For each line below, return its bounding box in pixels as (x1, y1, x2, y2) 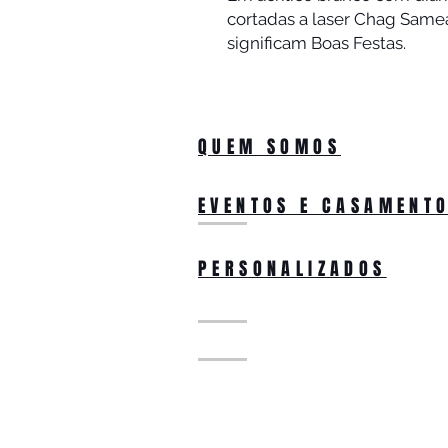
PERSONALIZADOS (198, 256, 387, 282)
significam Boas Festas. (227, 33, 406, 53)
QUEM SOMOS (198, 134, 341, 160)
